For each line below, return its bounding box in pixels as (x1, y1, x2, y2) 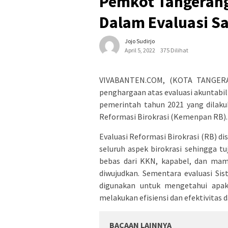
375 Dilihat (160, 46, 188, 54)
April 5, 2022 (125, 46, 155, 54)
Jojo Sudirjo (125, 37, 155, 45)
